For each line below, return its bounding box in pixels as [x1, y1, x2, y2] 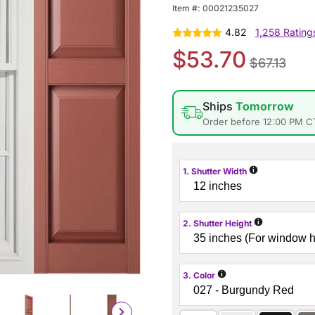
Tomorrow [236, 98, 294, 113]
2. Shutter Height [182, 218, 252, 229]
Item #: [172, 3, 202, 14]
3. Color [193, 270, 215, 281]
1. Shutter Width [182, 166, 247, 177]
